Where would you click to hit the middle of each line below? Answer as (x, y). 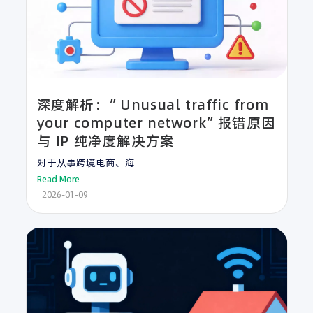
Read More (58, 179)
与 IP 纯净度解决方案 (105, 141)
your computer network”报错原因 (156, 123)
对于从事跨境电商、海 (86, 162)
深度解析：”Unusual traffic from (153, 104)
